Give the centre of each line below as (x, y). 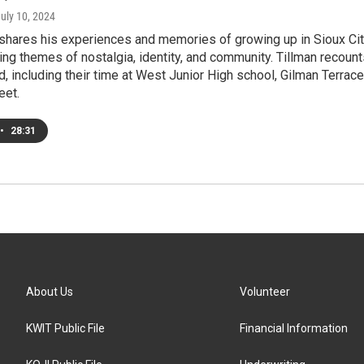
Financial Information (294, 328)
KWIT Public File (65, 328)
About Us (50, 292)
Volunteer (265, 292)
